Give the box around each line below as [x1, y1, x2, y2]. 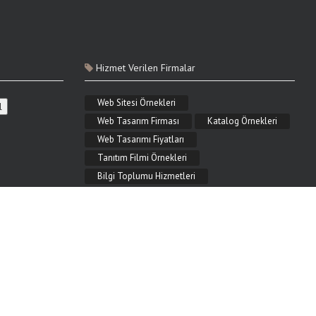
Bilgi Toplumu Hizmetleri [97, 170, 195, 182]
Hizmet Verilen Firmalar [95, 61, 195, 74]
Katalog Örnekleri [207, 115, 277, 127]
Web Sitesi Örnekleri [97, 97, 176, 109]
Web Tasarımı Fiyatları [97, 133, 184, 145]
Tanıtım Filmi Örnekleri [97, 152, 187, 164]
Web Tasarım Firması [97, 115, 179, 127]
